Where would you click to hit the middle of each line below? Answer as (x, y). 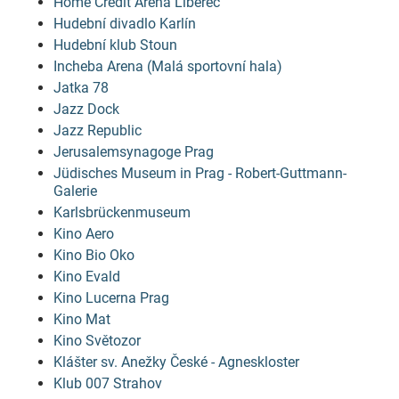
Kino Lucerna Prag (111, 298)
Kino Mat (82, 319)
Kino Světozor (97, 341)
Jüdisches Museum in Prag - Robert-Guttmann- (200, 173)
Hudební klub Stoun (115, 45)
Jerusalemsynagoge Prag (134, 152)
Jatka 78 (81, 88)
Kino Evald (87, 277)
